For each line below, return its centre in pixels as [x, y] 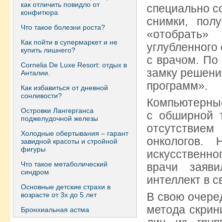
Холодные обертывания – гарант [75, 133]
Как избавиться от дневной [64, 88]
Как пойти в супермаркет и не [69, 42]
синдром [35, 172]
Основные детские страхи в [66, 187]
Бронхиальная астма [55, 210]
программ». [177, 86]
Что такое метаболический [64, 164]
